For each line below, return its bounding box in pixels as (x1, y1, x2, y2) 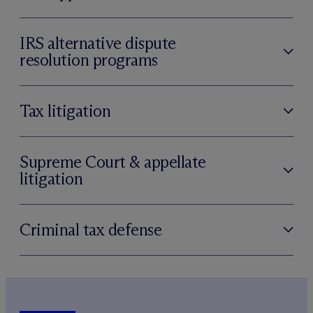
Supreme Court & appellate (20, 151, 206, 172)
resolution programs (20, 49, 158, 70)
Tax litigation (20, 100, 111, 121)
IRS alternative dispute (20, 32, 176, 53)
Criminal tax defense (20, 219, 162, 240)
